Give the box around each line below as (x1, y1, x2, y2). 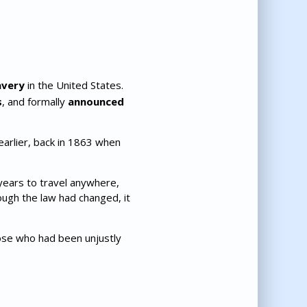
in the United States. (24, 78, 123, 93)
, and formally (1, 95, 68, 109)
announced (67, 95, 124, 109)
